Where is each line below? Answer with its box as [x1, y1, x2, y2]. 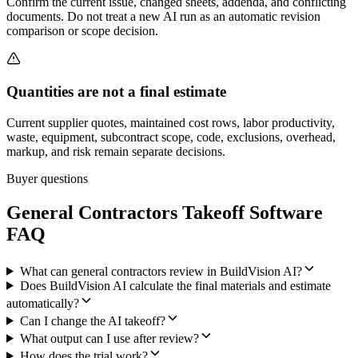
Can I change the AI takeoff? [19, 313, 165, 328]
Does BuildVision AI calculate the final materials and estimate [19, 278, 331, 292]
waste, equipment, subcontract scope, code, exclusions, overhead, [6, 129, 336, 144]
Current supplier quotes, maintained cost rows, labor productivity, [6, 115, 335, 129]
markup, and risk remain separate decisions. [6, 144, 225, 158]
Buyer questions [6, 171, 88, 185]
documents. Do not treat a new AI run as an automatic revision [6, 9, 320, 23]
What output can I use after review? [19, 331, 199, 345]
